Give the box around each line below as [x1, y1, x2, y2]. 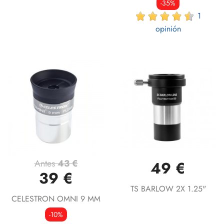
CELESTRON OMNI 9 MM [11, 192, 100, 204]
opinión [155, 22, 181, 34]
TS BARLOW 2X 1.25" [130, 182, 206, 194]
